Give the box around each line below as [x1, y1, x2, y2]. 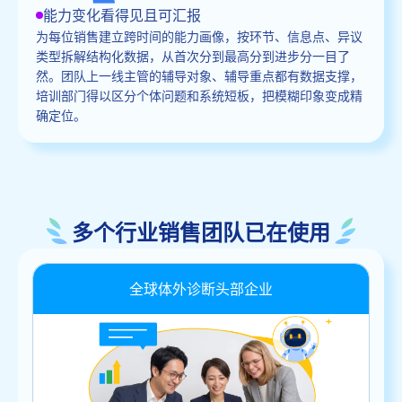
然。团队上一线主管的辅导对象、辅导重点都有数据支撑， [36, 66, 363, 84]
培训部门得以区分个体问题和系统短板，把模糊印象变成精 [36, 85, 363, 104]
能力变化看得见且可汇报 [43, 4, 201, 25]
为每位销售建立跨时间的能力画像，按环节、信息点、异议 [36, 26, 363, 45]
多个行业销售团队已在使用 [72, 215, 330, 247]
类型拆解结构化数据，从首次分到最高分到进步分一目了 [36, 46, 350, 65]
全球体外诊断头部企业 [129, 277, 273, 299]
